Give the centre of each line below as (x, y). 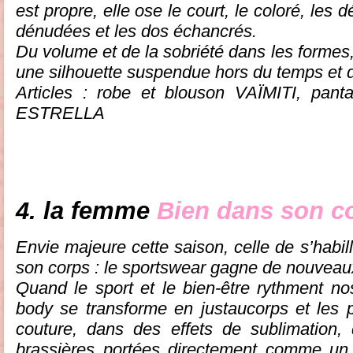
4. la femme (86, 210)
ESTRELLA (60, 113)
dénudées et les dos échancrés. (136, 31)
